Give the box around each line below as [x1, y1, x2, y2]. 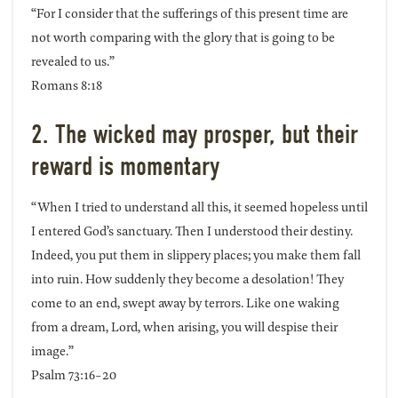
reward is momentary [30, 151, 219, 183]
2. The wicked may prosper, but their [30, 119, 358, 151]
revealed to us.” [30, 52, 115, 71]
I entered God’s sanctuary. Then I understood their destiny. [30, 221, 353, 241]
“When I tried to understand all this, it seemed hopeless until [30, 197, 368, 217]
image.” [30, 341, 74, 361]
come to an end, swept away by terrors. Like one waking [30, 293, 339, 313]
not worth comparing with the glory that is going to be [30, 28, 335, 47]
